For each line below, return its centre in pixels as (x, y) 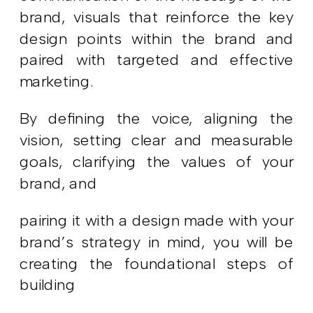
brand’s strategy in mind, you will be (157, 242)
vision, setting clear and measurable (157, 140)
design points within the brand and (157, 38)
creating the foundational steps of (157, 263)
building (48, 285)
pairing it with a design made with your (157, 220)
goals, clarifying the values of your (157, 162)
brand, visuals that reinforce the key (157, 17)
